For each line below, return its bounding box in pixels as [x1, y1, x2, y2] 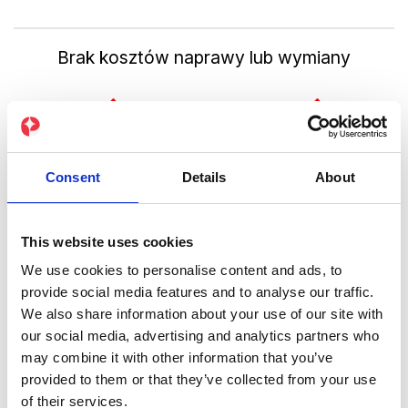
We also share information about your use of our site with [21, 306, 383, 321]
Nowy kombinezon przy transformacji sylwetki [16, 189, 392, 212]
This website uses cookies [21, 233, 194, 250]
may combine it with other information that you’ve [21, 350, 333, 365]
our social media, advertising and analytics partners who [21, 328, 379, 343]
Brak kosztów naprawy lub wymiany [57, 46, 351, 68]
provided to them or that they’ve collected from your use [21, 372, 376, 387]
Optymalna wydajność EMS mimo [67, 361, 341, 383]
